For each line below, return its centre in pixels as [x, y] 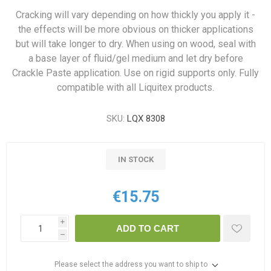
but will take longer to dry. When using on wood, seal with [135, 44]
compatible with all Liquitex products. [135, 88]
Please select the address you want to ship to [131, 265]
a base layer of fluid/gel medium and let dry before [135, 59]
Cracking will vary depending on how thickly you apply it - [135, 15]
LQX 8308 [146, 119]
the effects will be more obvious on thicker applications [135, 30]
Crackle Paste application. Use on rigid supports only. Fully [135, 73]
